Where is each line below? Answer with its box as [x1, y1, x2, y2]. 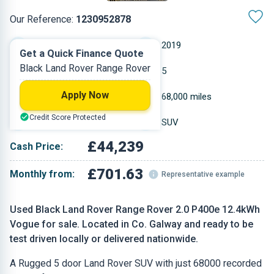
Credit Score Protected [29, 113, 106, 122]
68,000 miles [161, 91, 212, 102]
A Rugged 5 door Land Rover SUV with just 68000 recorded [10, 257, 262, 269]
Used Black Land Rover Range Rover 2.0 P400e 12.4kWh [10, 204, 260, 215]
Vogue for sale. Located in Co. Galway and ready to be [10, 218, 253, 230]
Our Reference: [10, 13, 76, 25]
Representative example [161, 170, 245, 179]
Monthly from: [10, 168, 75, 180]
